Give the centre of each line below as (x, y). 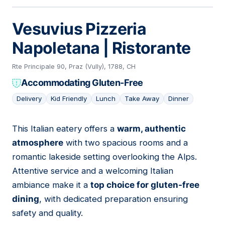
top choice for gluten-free (145, 185)
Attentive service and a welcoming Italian (93, 171)
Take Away (142, 99)
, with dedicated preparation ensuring (114, 199)
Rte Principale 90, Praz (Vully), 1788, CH (74, 67)
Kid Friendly (69, 99)
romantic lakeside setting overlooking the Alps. (104, 157)
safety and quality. (47, 213)
